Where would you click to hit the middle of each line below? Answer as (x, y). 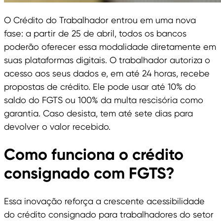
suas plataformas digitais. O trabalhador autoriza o (107, 60)
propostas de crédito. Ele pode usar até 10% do (100, 87)
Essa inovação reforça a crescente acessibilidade (104, 201)
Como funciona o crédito (94, 155)
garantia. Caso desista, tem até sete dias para (98, 113)
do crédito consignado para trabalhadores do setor (109, 215)
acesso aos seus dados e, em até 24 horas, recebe (107, 74)
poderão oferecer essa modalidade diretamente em (110, 47)
